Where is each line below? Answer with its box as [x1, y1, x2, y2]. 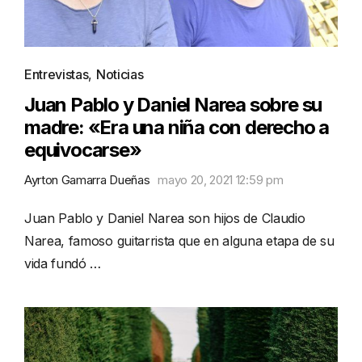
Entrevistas [24, 65, 89, 82]
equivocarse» [24, 137, 141, 162]
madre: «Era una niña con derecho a [24, 115, 330, 139]
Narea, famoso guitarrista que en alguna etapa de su [24, 232, 335, 249]
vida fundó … [24, 255, 102, 271]
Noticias [95, 65, 144, 82]
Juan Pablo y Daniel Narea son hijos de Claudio [24, 209, 305, 226]
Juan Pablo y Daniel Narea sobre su [24, 92, 322, 116]
